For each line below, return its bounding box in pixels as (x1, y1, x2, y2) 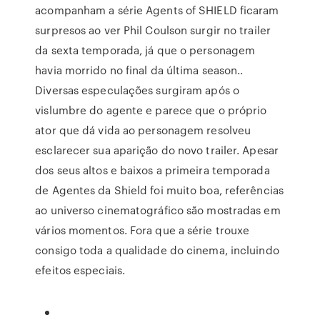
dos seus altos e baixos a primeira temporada (35, 162, 270, 178)
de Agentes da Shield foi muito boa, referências (35, 182, 284, 198)
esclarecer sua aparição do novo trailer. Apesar (35, 142, 279, 158)
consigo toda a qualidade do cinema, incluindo (35, 242, 279, 258)
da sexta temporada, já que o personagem (35, 42, 256, 58)
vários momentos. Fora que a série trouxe (35, 222, 250, 238)
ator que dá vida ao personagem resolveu (35, 122, 251, 138)
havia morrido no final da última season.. (35, 62, 244, 78)
